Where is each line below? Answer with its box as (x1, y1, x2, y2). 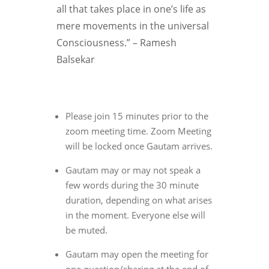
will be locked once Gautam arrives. (65, 140, 213, 153)
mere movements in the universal (56, 19, 209, 33)
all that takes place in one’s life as (56, 2, 206, 16)
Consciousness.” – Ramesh (56, 36, 177, 50)
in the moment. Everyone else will (65, 209, 205, 222)
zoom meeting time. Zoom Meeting (65, 125, 211, 138)
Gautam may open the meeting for (65, 248, 208, 261)
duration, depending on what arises (65, 194, 212, 207)
